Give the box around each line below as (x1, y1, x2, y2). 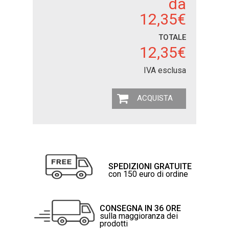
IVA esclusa (144, 65, 186, 75)
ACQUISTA (136, 93, 173, 103)
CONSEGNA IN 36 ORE (100, 203, 181, 214)
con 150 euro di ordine (108, 169, 189, 179)
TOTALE (158, 32, 186, 42)
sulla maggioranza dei (100, 211, 178, 221)
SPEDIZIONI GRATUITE (108, 161, 192, 171)
